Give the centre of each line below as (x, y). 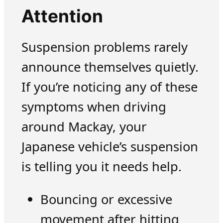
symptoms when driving (94, 107)
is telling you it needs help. (101, 167)
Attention (62, 16)
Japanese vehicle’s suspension (110, 147)
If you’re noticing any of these (109, 87)
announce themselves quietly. (110, 67)
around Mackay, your (84, 127)
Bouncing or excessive (106, 199)
